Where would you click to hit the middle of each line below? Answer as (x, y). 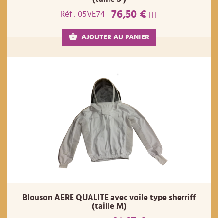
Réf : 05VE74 (82, 14)
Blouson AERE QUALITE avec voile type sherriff (109, 197)
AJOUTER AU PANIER (115, 37)
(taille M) (109, 206)
